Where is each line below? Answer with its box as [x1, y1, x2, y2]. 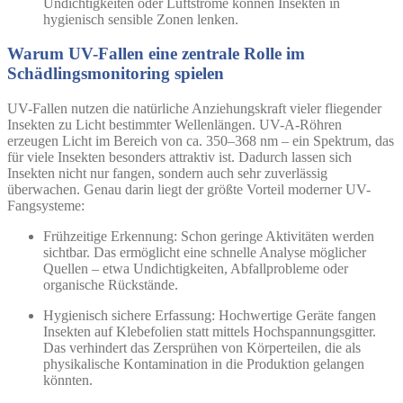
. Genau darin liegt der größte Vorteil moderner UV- [76, 182, 371, 198]
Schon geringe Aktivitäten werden [177, 228, 374, 245]
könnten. [43, 372, 93, 389]
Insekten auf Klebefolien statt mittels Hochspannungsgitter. [43, 324, 376, 340]
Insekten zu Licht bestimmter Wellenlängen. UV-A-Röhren [7, 117, 342, 133]
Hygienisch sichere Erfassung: [43, 308, 215, 324]
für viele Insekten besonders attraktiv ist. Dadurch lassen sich [7, 149, 352, 166]
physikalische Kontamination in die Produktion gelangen [43, 356, 364, 372]
